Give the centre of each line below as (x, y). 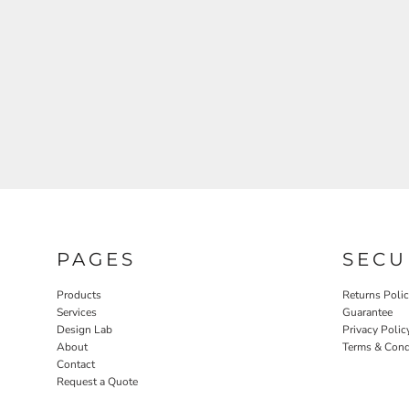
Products (79, 295)
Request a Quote (97, 382)
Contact (76, 364)
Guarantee (367, 312)
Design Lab (84, 330)
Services (77, 312)
